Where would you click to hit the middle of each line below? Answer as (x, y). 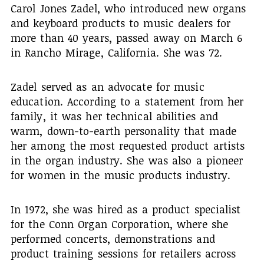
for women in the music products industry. (121, 175)
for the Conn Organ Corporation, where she (119, 224)
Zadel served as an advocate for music (107, 86)
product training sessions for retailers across (123, 253)
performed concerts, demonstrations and (113, 238)
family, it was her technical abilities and (114, 116)
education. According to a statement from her (127, 101)
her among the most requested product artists (128, 145)
